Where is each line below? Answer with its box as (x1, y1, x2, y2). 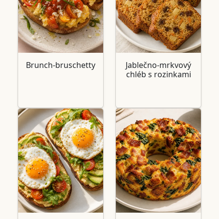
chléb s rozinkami (126, 68, 191, 80)
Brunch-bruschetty (26, 59, 95, 70)
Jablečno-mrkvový (126, 59, 191, 70)
